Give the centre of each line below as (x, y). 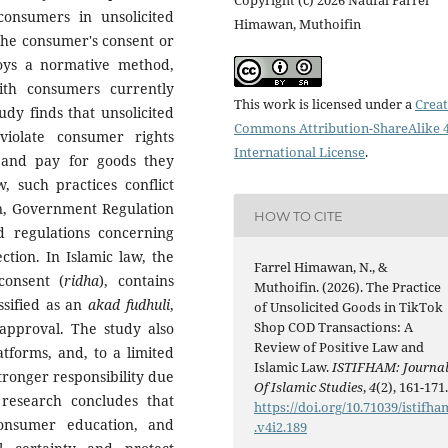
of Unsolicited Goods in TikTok (349, 307)
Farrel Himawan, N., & (321, 267)
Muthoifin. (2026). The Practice (348, 287)
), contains (137, 280)
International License (299, 152)
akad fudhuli (129, 304)
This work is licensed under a (324, 104)
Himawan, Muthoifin (297, 23)
